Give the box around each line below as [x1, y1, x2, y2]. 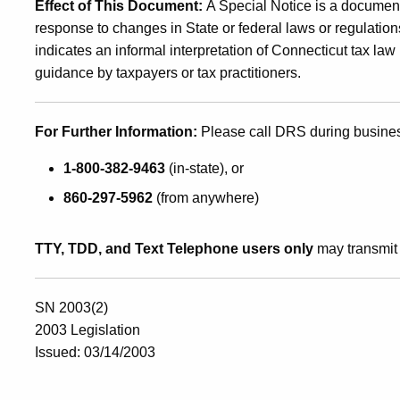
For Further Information [35, 123, 193, 139]
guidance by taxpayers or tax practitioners [35, 64, 297, 80]
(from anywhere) [153, 189, 259, 205]
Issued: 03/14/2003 [35, 344, 159, 360]
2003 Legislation [35, 321, 140, 337]
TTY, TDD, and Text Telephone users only [35, 240, 313, 256]
